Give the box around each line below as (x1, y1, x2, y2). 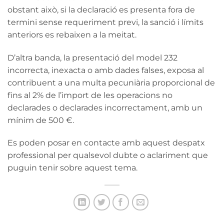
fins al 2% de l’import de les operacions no (7, 90, 172, 100)
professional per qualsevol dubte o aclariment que (7, 150, 208, 160)
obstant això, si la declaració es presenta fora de (7, 4, 195, 14)
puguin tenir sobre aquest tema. (7, 163, 137, 173)
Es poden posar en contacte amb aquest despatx (7, 138, 205, 148)
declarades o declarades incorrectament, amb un (7, 102, 202, 112)
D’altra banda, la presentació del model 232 (7, 52, 177, 62)
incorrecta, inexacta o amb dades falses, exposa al (7, 65, 204, 75)
